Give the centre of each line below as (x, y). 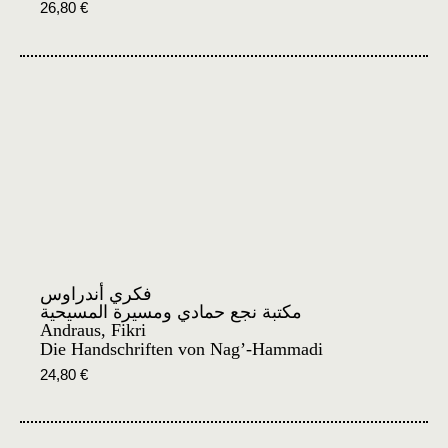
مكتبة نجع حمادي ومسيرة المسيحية (171, 311)
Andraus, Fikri (93, 329)
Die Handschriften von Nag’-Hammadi (181, 348)
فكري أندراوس (96, 293)
